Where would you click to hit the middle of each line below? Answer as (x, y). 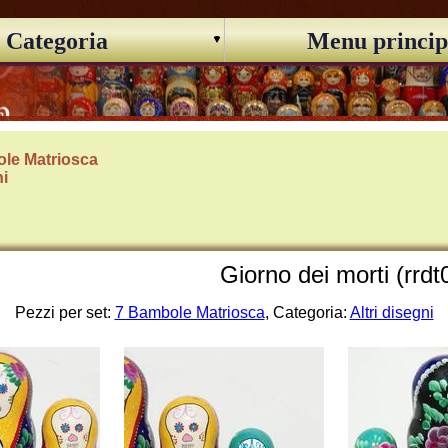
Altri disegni (391, 312)
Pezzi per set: (64, 312)
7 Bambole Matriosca (189, 312)
